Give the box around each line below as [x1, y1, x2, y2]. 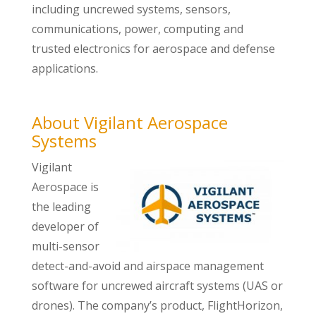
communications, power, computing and [31, 21, 243, 37]
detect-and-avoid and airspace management [31, 258, 264, 274]
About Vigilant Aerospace [31, 111, 228, 134]
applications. [31, 61, 98, 76]
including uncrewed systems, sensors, [31, 1, 231, 17]
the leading [31, 199, 91, 214]
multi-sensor [31, 238, 99, 254]
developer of [31, 219, 99, 234]
